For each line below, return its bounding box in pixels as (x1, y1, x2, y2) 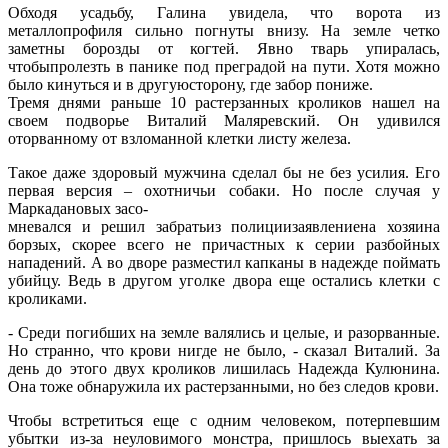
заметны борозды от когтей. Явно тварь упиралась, (8, 39, 440, 57)
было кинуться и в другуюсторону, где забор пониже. (8, 75, 373, 93)
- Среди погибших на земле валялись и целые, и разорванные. (8, 323, 440, 341)
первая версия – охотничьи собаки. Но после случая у (8, 181, 440, 199)
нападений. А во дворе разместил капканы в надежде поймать (8, 253, 440, 271)
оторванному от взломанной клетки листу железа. (8, 129, 351, 147)
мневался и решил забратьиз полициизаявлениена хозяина (8, 217, 440, 235)
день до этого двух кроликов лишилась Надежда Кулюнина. (8, 359, 440, 377)
